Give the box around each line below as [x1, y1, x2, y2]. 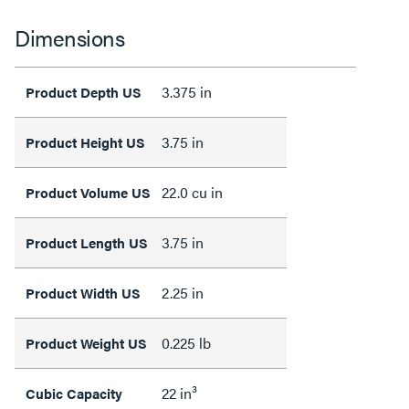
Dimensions [15, 22, 124, 53]
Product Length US [26, 233, 148, 252]
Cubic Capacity [26, 383, 122, 403]
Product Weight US [26, 333, 147, 352]
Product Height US [26, 132, 145, 152]
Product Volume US [26, 183, 151, 202]
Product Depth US [26, 82, 142, 101]
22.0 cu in [162, 182, 223, 203]
